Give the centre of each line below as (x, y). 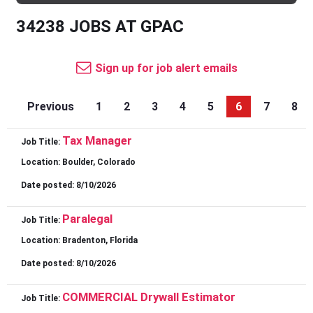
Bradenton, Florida (100, 241)
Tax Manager (97, 141)
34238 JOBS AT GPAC (100, 27)
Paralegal (87, 219)
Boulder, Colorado (99, 162)
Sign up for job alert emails (166, 68)
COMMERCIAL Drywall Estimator (149, 297)
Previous (51, 107)
